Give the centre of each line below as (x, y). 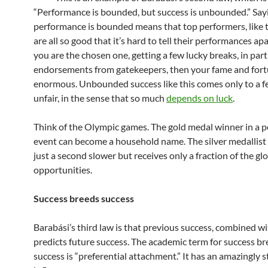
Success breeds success (84, 198)
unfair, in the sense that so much (100, 98)
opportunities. (63, 170)
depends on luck (200, 98)
